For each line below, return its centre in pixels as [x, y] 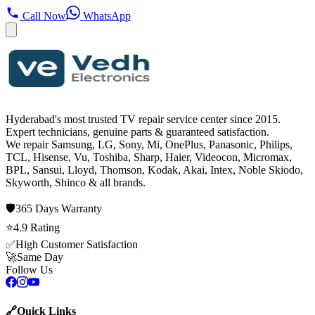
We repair [28, 144]
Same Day [40, 257]
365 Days [37, 208]
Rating [44, 227]
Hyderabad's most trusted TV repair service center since [130, 119]
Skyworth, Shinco [46, 182]
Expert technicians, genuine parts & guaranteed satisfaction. [137, 131]
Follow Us [29, 269]
